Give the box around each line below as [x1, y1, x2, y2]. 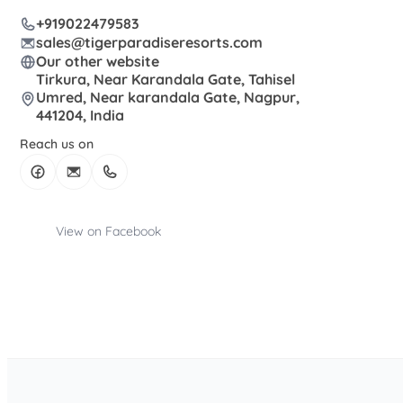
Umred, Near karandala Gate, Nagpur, [36, 88, 300, 107]
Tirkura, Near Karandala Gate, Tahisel [36, 70, 295, 89]
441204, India [36, 106, 124, 125]
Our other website [36, 51, 159, 70]
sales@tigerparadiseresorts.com [36, 32, 263, 51]
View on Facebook [56, 223, 161, 240]
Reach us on [20, 136, 94, 153]
